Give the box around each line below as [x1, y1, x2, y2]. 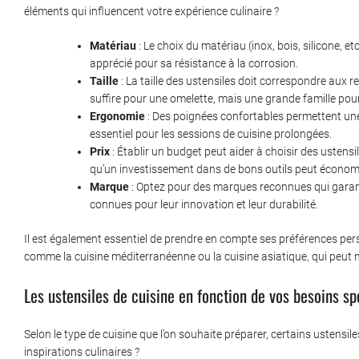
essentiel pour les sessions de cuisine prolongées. [90, 127, 332, 141]
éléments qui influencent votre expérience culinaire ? [24, 5, 279, 18]
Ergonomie [90, 110, 145, 123]
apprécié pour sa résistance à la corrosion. [90, 57, 298, 71]
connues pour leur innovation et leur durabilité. [90, 198, 318, 212]
